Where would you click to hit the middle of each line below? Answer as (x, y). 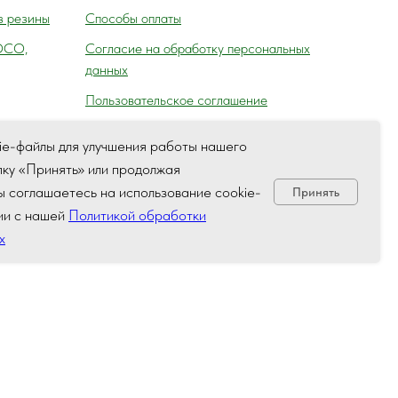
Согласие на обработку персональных (198, 48)
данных (107, 69)
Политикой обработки (137, 215)
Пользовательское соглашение (176, 99)
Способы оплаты (133, 18)
